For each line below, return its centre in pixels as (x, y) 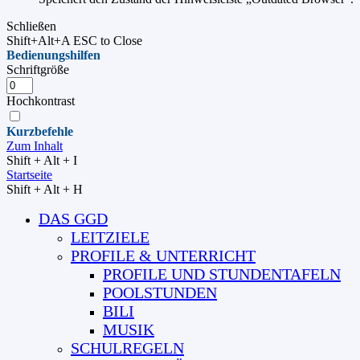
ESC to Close (108, 41)
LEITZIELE (110, 237)
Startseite (29, 175)
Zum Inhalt (35, 146)
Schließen (31, 27)
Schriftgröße (38, 70)
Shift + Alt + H (45, 190)
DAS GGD (73, 219)
